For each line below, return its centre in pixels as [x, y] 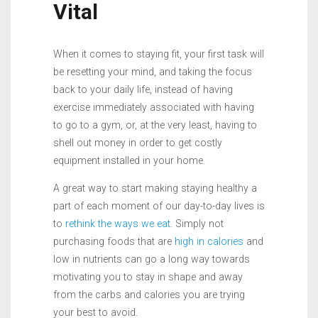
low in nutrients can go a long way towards [152, 259]
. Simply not [197, 224]
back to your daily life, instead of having [143, 90]
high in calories [209, 242]
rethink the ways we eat [118, 224]
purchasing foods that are [114, 242]
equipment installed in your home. [129, 161]
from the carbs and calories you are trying [149, 295]
